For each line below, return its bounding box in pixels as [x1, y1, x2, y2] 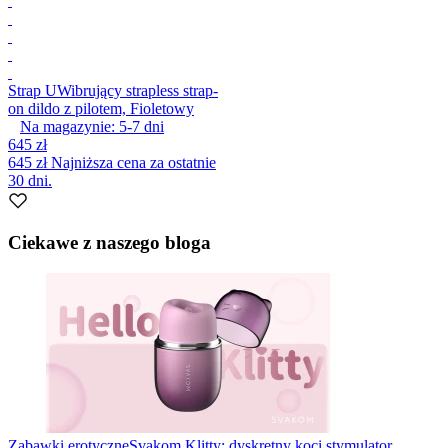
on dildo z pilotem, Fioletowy [8, 99, 194, 117]
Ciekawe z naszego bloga [8, 232, 211, 254]
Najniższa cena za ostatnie [51, 153, 216, 171]
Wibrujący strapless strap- [57, 81, 218, 99]
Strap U [8, 81, 57, 99]
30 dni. [8, 171, 52, 189]
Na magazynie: [20, 117, 115, 135]
